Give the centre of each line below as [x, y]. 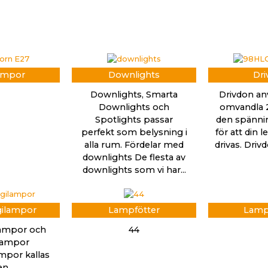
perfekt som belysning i [134, 133]
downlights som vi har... [134, 170]
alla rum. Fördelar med [134, 145]
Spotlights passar [134, 120]
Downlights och [134, 107]
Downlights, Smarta [134, 95]
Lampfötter [134, 210]
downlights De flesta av [134, 158]
